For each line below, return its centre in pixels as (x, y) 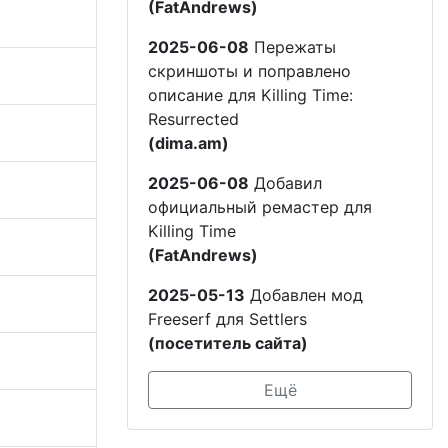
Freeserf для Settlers (227, 318)
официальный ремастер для (260, 206)
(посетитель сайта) (228, 342)
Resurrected (193, 118)
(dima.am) (188, 142)
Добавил (285, 182)
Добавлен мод (304, 294)
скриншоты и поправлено (249, 70)
